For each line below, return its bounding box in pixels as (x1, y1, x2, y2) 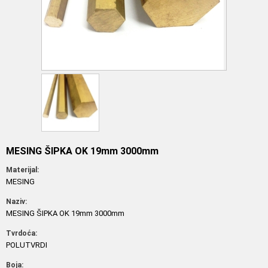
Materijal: (6, 166, 39, 174)
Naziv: (6, 197, 27, 206)
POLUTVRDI (6, 240, 47, 249)
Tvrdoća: (6, 229, 37, 237)
